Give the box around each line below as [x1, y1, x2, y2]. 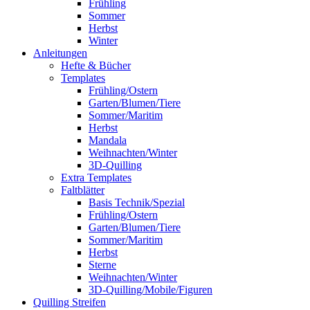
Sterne [89, 258, 116, 271]
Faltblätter [61, 183, 104, 196]
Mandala [89, 134, 127, 146]
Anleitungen [33, 46, 87, 59]
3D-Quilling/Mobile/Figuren [89, 283, 212, 295]
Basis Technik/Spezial [89, 196, 185, 208]
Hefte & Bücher [61, 59, 131, 71]
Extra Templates [61, 171, 131, 183]
